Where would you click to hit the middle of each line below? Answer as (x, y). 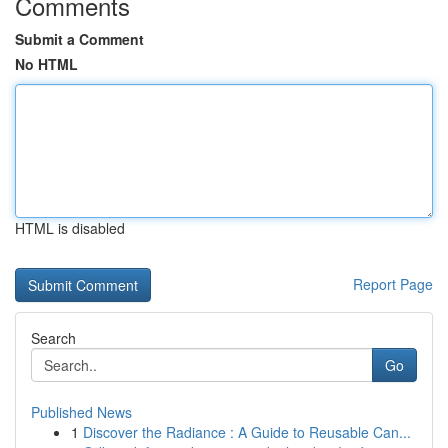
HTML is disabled (70, 228)
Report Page (393, 284)
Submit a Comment (79, 39)
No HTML (46, 64)
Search (53, 338)
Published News (81, 412)
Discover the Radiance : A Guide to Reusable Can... (247, 432)
